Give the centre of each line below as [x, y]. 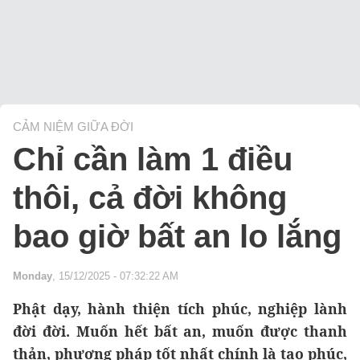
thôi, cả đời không [150, 198]
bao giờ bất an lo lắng [177, 237]
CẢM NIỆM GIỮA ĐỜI [73, 127]
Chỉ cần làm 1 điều [153, 160]
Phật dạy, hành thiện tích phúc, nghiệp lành [180, 309]
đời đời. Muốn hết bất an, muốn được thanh [180, 331]
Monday [33, 276]
